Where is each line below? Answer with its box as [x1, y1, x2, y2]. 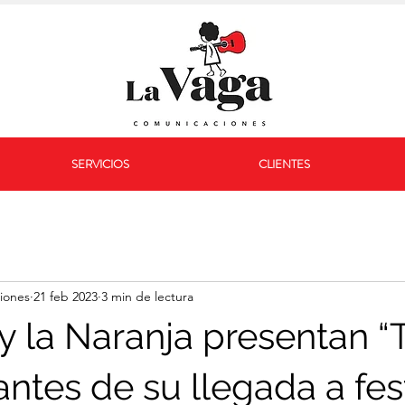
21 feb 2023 [33, 287, 98, 305]
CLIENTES [259, 155, 310, 173]
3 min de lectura [101, 287, 193, 305]
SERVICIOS [71, 155, 129, 173]
